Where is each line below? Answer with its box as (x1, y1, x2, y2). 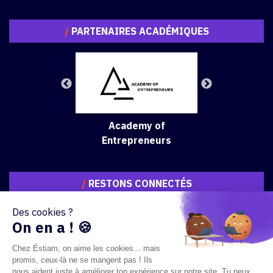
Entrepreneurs (102, 134, 171, 146)
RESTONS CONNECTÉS (85, 177, 192, 190)
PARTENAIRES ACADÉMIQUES (68, 25, 209, 37)
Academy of (108, 119, 165, 132)
